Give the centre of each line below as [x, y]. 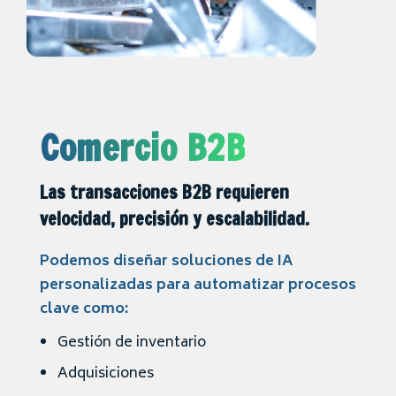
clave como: [84, 310]
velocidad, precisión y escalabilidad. [175, 219]
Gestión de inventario [132, 343]
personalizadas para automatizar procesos [198, 286]
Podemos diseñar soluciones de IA [166, 262]
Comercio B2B [142, 148]
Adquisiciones [106, 374]
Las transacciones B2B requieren [164, 193]
